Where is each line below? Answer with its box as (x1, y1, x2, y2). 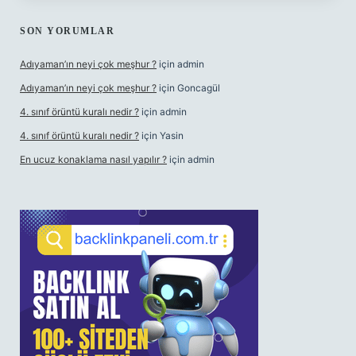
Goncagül (177, 82, 220, 94)
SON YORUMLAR (20, 25, 114, 37)
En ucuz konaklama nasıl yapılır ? (20, 153, 167, 165)
